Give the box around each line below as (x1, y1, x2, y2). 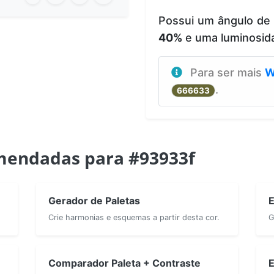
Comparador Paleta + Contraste (48, 256, 201, 269)
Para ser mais (190, 65, 265, 79)
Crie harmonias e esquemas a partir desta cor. (48, 212, 220, 222)
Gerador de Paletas (48, 194, 140, 207)
